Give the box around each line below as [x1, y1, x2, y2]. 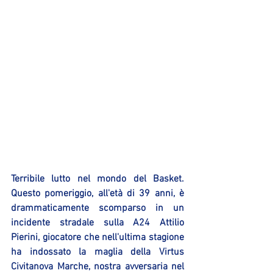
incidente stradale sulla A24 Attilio [11, 216, 184, 229]
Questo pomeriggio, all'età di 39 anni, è [11, 187, 184, 200]
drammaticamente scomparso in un [11, 202, 184, 214]
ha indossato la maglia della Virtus [11, 246, 184, 258]
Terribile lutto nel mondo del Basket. [11, 172, 184, 185]
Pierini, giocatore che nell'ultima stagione [11, 231, 184, 244]
